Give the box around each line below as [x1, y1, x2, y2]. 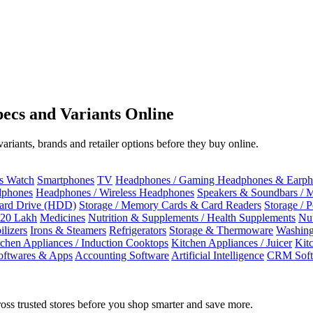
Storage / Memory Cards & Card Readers [79, 198, 261, 211]
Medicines [40, 211, 85, 224]
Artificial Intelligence [171, 249, 264, 261]
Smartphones [37, 173, 94, 186]
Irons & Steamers [30, 224, 106, 236]
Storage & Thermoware [169, 224, 273, 236]
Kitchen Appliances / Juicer [171, 236, 292, 249]
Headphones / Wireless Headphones [36, 186, 194, 198]
